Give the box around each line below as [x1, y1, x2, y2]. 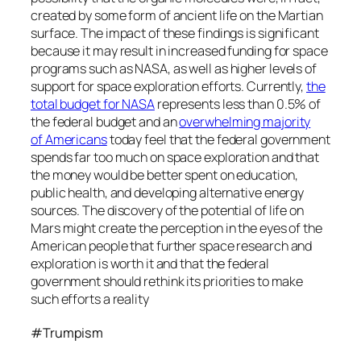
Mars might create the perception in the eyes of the [31, 219, 322, 238]
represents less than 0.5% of [154, 95, 322, 114]
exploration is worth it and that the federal [31, 255, 269, 273]
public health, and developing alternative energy [31, 184, 305, 202]
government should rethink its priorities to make [31, 272, 304, 291]
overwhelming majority [179, 113, 311, 131]
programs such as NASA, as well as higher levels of [31, 60, 317, 78]
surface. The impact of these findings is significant [31, 24, 319, 43]
